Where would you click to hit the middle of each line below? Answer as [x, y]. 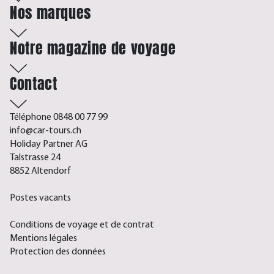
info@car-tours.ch [46, 131]
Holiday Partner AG [49, 145]
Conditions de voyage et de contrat [82, 225]
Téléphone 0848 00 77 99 [59, 118]
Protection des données [58, 252]
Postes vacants [40, 198]
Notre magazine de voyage [93, 49]
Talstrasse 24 [35, 158]
